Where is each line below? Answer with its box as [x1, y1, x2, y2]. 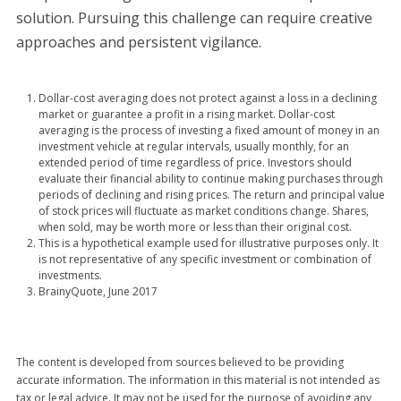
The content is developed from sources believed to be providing [15, 354, 344, 370]
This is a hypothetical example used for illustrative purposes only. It [38, 235, 379, 251]
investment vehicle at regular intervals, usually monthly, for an [38, 139, 349, 154]
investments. [38, 268, 102, 283]
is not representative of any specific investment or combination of [38, 252, 371, 267]
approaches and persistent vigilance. [15, 32, 261, 52]
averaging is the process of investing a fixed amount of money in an [38, 123, 380, 138]
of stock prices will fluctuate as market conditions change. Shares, [38, 203, 369, 218]
